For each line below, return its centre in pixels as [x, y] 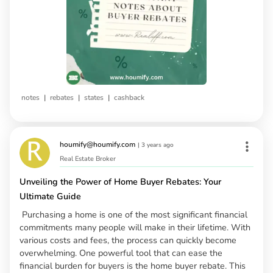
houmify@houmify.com [97, 145]
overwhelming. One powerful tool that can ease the [121, 253]
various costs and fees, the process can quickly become [128, 240]
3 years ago [158, 145]
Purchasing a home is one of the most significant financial [133, 215]
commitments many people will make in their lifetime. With [135, 228]
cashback [129, 98]
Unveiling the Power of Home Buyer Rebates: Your [120, 182]
